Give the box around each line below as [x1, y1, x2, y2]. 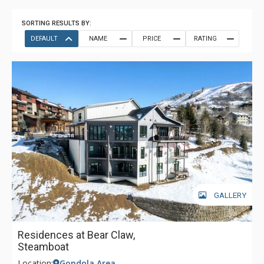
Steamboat [18, 240, 69, 253]
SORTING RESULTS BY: [22, 19, 91, 27]
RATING [193, 35, 217, 42]
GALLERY [214, 190, 246, 200]
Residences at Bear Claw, [18, 229, 135, 241]
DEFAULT [31, 35, 58, 42]
